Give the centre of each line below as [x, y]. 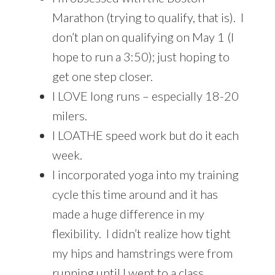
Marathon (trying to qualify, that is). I [148, 17]
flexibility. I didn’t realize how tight [141, 233]
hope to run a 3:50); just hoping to [141, 56]
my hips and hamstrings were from [142, 253]
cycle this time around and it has [135, 194]
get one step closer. [102, 76]
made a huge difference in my [128, 213]
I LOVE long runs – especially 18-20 [145, 95]
